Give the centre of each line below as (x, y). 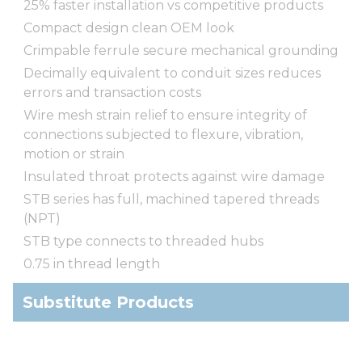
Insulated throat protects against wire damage (174, 176)
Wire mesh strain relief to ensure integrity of (165, 115)
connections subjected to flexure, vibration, (163, 134)
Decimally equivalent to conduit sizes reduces (172, 73)
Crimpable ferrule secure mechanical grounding (181, 50)
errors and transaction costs (112, 92)
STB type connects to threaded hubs (143, 241)
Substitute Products (108, 302)
